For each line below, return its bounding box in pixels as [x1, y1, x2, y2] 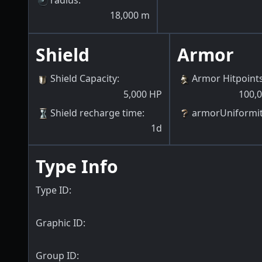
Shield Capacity [50, 72, 117, 85]
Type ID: [36, 183, 71, 196]
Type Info [36, 154, 118, 178]
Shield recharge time [50, 106, 142, 119]
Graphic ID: [36, 216, 85, 229]
